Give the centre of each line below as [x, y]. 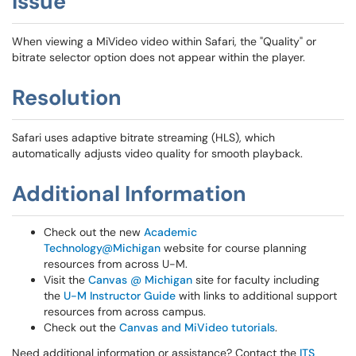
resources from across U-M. [116, 264]
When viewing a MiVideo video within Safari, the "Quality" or [164, 41]
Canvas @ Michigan [140, 280]
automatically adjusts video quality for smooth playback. [157, 153]
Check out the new [94, 232]
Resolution [67, 97]
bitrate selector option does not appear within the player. [159, 57]
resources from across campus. [125, 311]
